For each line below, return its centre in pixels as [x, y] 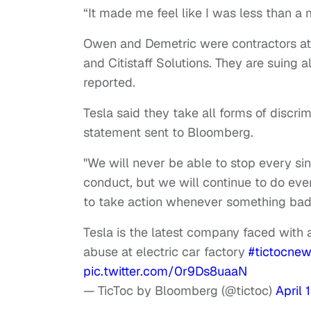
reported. [111, 83]
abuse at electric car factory [166, 252]
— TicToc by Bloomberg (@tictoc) [179, 291]
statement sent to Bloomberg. [170, 133]
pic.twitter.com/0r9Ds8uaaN [165, 271]
